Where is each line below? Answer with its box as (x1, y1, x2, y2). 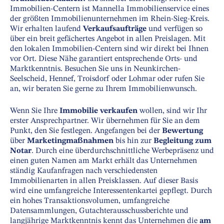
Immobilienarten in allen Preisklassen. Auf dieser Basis (10, 177, 198, 185)
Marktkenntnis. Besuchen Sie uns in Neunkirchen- (10, 65, 180, 73)
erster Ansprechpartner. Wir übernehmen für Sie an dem (10, 117, 200, 125)
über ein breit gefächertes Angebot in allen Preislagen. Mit (10, 35, 205, 43)
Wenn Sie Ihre (10, 107, 57, 115)
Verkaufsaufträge (83, 25, 148, 33)
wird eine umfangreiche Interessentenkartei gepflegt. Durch (10, 187, 212, 195)
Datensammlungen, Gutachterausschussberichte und (10, 207, 188, 215)
